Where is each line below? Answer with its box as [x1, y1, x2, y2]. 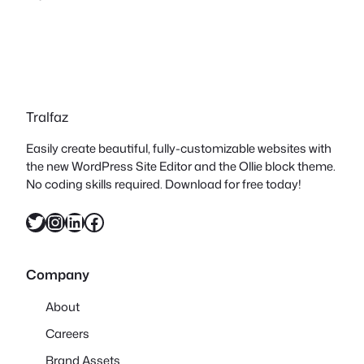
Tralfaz [26, 106, 68, 126]
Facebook [84, 207, 94, 236]
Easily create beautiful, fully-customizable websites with [26, 140, 331, 158]
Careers [45, 324, 89, 342]
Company [26, 265, 89, 284]
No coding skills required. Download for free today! [26, 175, 301, 193]
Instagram [45, 207, 63, 236]
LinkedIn [64, 207, 76, 236]
